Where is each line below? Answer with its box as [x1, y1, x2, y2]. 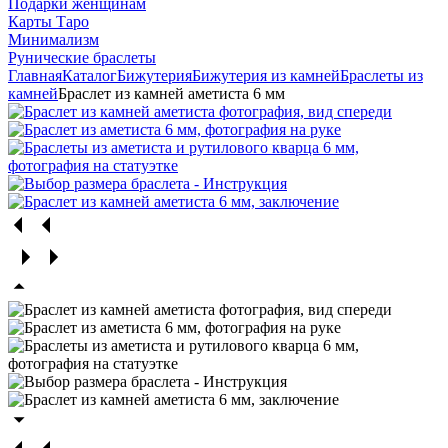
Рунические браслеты [8, 48, 156, 66]
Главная [8, 66, 62, 84]
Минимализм [8, 30, 99, 48]
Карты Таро [8, 12, 89, 30]
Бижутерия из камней [192, 66, 340, 84]
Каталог [62, 66, 117, 84]
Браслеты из [340, 66, 423, 84]
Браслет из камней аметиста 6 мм [58, 84, 285, 102]
